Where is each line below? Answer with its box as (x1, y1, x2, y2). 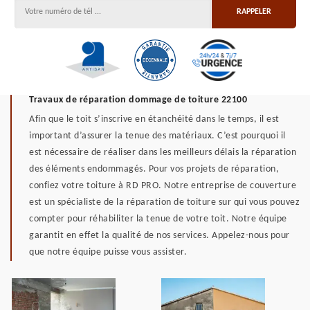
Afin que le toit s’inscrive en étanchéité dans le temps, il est (29, 114, 280, 125)
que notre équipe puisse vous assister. (29, 247, 187, 257)
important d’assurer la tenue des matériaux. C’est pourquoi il (29, 131, 286, 141)
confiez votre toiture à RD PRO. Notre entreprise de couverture (29, 181, 296, 191)
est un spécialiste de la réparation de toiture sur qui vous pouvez (29, 197, 300, 208)
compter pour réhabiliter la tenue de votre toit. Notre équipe (29, 214, 287, 224)
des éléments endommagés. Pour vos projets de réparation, (29, 164, 279, 174)
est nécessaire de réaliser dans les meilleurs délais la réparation (29, 147, 296, 158)
